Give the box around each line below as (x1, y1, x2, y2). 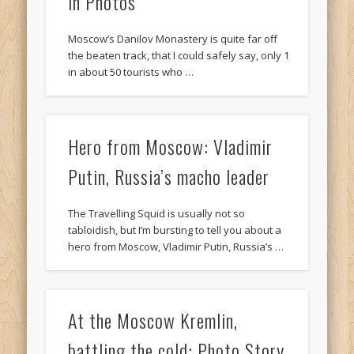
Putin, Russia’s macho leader (68, 161, 270, 190)
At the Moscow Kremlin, (68, 306, 239, 335)
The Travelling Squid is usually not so (68, 205, 246, 220)
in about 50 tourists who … (68, 64, 194, 79)
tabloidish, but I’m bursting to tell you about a (68, 222, 282, 237)
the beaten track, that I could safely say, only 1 (68, 47, 290, 62)
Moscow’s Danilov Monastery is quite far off (68, 31, 278, 46)
